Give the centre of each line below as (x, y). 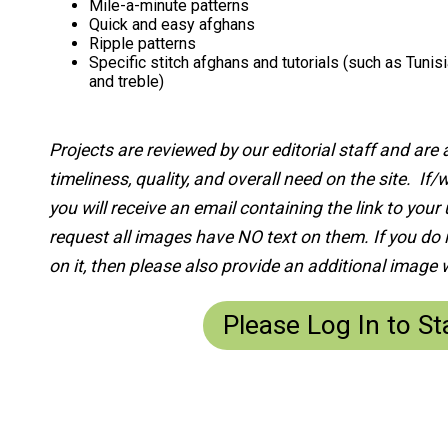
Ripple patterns (142, 44)
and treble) (126, 82)
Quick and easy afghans (172, 25)
